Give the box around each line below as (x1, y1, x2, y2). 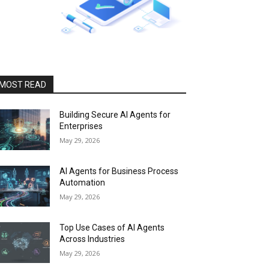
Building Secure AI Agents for (59, 110, 171, 120)
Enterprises (59, 121, 103, 131)
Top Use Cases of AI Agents (59, 223, 165, 233)
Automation (59, 178, 106, 188)
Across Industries (59, 234, 125, 244)
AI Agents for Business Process (59, 166, 179, 177)
